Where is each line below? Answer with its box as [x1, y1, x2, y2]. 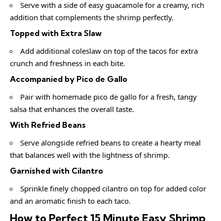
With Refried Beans [10, 119, 86, 130]
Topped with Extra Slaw [10, 28, 102, 38]
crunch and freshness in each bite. [10, 58, 125, 69]
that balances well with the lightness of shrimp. [10, 150, 170, 160]
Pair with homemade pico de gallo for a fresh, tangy [20, 92, 197, 102]
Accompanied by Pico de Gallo [10, 74, 127, 84]
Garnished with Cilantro [10, 165, 103, 176]
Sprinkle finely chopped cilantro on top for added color [20, 184, 206, 194]
